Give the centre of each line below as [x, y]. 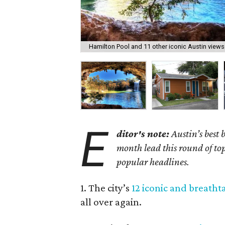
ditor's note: [143, 134]
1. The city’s [106, 188]
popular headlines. [153, 162]
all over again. [111, 202]
